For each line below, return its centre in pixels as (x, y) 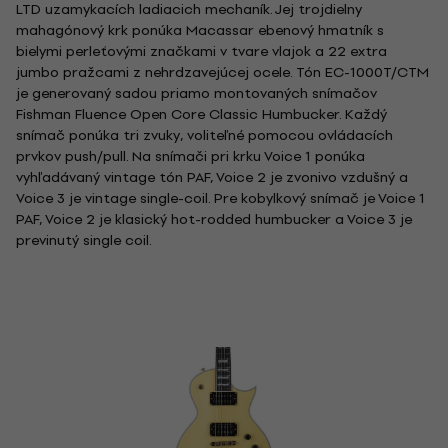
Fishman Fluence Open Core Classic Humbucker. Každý (201, 114)
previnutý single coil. (84, 240)
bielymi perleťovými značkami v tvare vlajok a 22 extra (201, 51)
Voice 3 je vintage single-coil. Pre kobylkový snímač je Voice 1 (220, 198)
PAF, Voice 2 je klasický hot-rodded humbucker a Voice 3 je (214, 219)
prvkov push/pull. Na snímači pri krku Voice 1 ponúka (190, 156)
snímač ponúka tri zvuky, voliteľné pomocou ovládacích (204, 135)
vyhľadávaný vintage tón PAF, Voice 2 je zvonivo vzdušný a (212, 177)
